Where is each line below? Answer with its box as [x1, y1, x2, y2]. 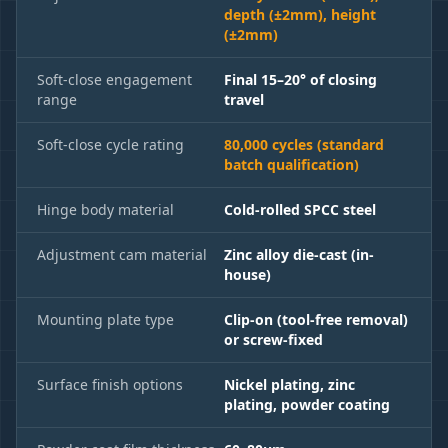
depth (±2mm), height [224, 4, 376, 24]
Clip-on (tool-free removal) [224, 309, 408, 329]
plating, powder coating [224, 394, 390, 414]
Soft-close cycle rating [37, 134, 184, 154]
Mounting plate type [37, 309, 174, 329]
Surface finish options [37, 374, 183, 394]
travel [224, 89, 264, 109]
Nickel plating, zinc [224, 374, 355, 394]
